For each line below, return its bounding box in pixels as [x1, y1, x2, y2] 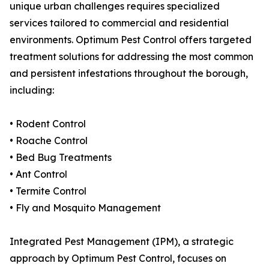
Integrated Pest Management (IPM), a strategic [10, 235, 234, 248]
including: [10, 84, 54, 97]
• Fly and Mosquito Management [10, 202, 161, 214]
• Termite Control [10, 185, 86, 198]
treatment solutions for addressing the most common [10, 50, 253, 63]
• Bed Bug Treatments [10, 151, 112, 164]
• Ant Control [10, 168, 67, 181]
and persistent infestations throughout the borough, [10, 67, 248, 80]
